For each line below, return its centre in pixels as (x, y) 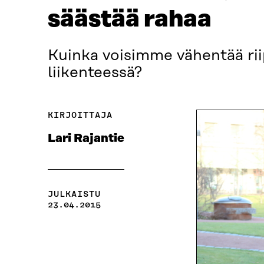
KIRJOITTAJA (80, 115)
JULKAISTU (74, 194)
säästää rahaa (129, 20)
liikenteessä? (95, 73)
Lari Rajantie (86, 139)
